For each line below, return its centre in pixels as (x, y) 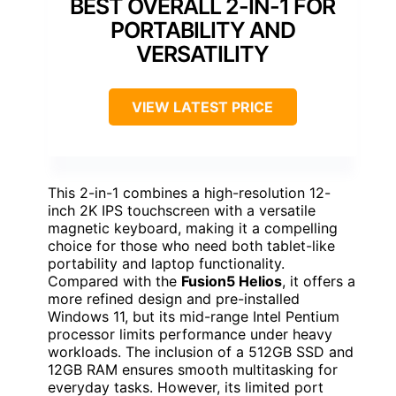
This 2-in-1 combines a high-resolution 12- (189, 193)
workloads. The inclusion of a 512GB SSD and (201, 352)
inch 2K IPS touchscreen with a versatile (182, 211)
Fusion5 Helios (232, 282)
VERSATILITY (202, 54)
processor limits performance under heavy (190, 335)
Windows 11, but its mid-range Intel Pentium (194, 317)
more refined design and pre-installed (174, 299)
